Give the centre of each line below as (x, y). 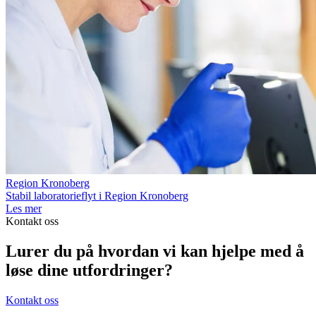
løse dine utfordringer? (89, 271)
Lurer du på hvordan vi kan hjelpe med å (155, 251)
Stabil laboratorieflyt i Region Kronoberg (97, 196)
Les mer (24, 209)
